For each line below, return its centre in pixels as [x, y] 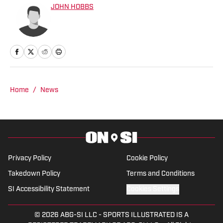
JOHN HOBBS [72, 7]
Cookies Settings [153, 190]
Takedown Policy [34, 174]
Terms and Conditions [160, 174]
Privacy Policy [30, 159]
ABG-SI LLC [79, 216]
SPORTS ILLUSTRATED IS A [146, 216]
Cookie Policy [147, 159]
